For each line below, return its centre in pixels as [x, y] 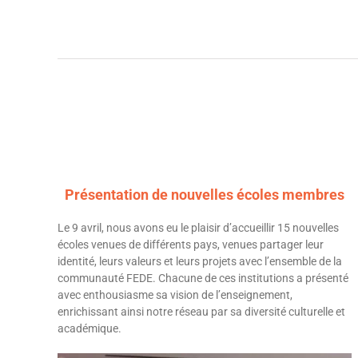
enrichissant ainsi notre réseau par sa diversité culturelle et [201, 311]
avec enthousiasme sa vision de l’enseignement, [175, 294]
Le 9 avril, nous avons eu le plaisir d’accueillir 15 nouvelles [198, 227]
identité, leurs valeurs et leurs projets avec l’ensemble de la [199, 261]
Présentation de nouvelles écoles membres [205, 194]
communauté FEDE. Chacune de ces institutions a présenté [203, 278]
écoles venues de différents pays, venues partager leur [190, 244]
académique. [89, 328]
